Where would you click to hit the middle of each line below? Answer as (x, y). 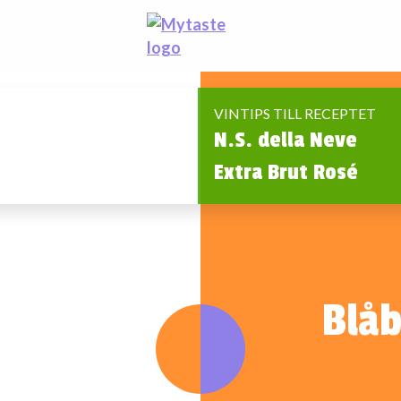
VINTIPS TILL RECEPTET (295, 113)
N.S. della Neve (286, 140)
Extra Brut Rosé (286, 172)
